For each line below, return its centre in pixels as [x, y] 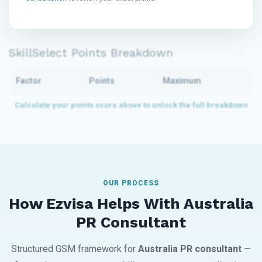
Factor [29, 81]
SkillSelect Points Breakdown [91, 53]
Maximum [182, 81]
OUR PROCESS [131, 183]
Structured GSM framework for [75, 249]
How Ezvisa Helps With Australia [131, 204]
